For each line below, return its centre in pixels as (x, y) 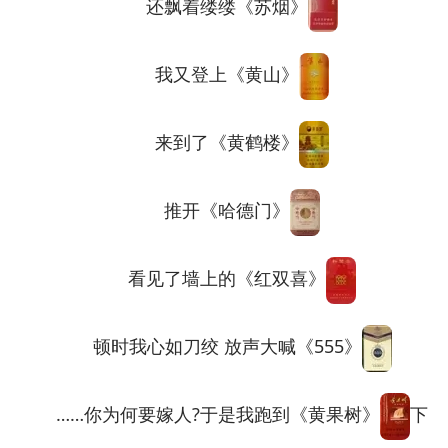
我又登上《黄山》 (209, 74)
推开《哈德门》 (209, 210)
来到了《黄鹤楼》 (209, 142)
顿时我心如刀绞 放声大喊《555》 (209, 346)
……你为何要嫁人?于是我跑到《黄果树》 (200, 414)
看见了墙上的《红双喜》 (209, 278)
